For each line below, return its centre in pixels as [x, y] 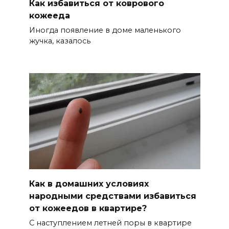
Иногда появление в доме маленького [105, 30]
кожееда [49, 16]
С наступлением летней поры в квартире [110, 223]
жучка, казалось [60, 41]
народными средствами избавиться [112, 196]
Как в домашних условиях [89, 184]
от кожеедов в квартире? [88, 208]
